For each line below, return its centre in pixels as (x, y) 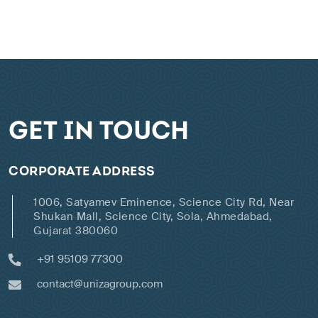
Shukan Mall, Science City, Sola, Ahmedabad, (153, 217)
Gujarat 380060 (76, 231)
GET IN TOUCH (99, 133)
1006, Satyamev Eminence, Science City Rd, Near (164, 203)
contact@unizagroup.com (100, 284)
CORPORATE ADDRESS (82, 172)
